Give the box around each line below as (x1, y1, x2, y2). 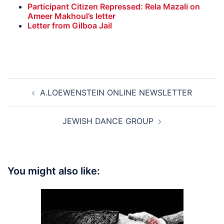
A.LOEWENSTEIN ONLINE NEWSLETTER (40, 87, 192, 98)
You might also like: (7, 165, 100, 177)
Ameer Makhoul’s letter (27, 11, 115, 21)
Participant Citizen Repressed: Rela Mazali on (27, 1, 200, 12)
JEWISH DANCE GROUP (62, 116, 153, 126)
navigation (7, 91, 68, 106)
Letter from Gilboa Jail (27, 20, 112, 31)
